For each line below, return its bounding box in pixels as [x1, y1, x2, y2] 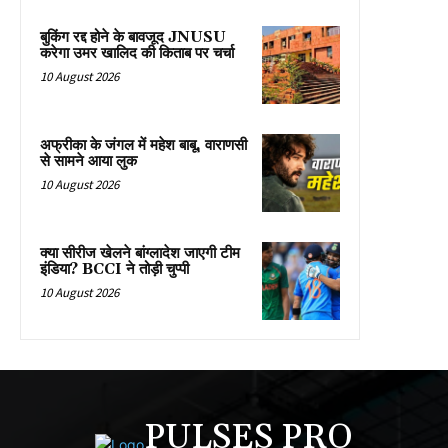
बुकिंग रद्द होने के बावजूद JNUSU [40, 27, 226, 47]
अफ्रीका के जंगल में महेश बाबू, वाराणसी [40, 135, 247, 155]
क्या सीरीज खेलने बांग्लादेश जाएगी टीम [40, 243, 240, 263]
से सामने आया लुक [40, 151, 137, 171]
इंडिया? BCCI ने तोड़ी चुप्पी [40, 259, 189, 279]
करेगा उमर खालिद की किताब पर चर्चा [40, 43, 234, 63]
